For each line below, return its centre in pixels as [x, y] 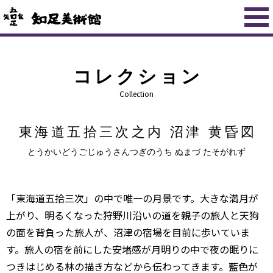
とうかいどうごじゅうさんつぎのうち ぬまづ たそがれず [136, 152]
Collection [136, 94]
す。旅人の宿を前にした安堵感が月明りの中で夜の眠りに [132, 249]
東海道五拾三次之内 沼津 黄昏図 [138, 132]
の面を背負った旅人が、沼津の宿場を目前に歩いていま [128, 232]
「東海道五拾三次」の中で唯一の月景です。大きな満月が [132, 198]
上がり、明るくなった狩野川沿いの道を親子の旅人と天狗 [133, 215]
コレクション [138, 76]
